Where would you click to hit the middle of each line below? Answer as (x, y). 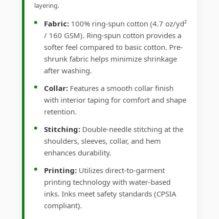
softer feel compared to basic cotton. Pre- (113, 47)
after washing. (68, 71)
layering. (47, 6)
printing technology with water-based (107, 182)
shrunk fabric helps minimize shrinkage (110, 59)
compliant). (63, 206)
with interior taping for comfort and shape (115, 100)
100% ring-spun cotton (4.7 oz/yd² (128, 24)
